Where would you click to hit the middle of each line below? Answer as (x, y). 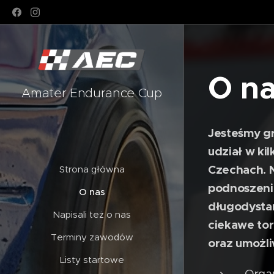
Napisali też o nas (92, 214)
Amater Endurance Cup (92, 93)
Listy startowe (92, 259)
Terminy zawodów (92, 237)
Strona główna (92, 169)
